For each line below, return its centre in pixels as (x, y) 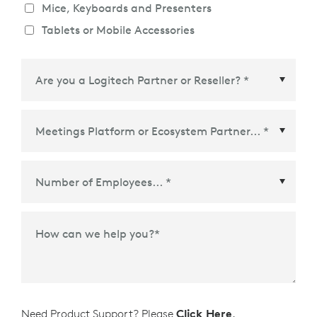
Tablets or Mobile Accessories (118, 30)
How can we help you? (95, 233)
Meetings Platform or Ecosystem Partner (143, 174)
